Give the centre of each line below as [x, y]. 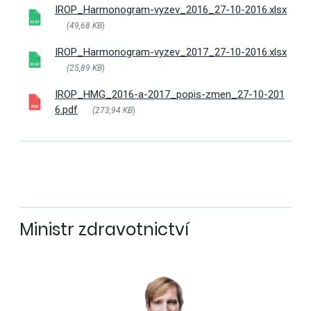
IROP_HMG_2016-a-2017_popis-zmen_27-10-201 [169, 95]
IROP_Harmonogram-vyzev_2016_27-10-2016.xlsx [170, 10]
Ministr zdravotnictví [104, 230]
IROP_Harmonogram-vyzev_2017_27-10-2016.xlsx [170, 52]
